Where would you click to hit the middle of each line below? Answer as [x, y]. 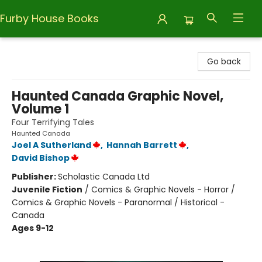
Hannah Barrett [142, 145]
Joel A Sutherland [51, 145]
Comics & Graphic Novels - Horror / [163, 189]
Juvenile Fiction [47, 189]
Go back [224, 61]
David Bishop [41, 158]
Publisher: [35, 177]
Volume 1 [40, 109]
